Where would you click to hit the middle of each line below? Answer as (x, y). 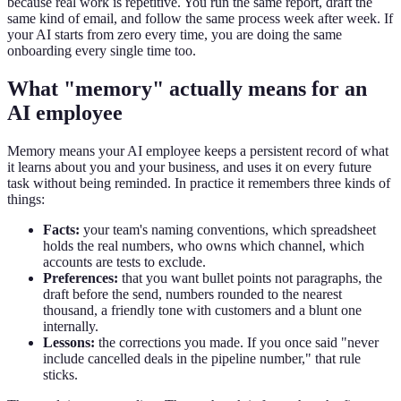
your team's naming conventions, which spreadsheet (228, 230)
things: (26, 200)
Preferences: (81, 278)
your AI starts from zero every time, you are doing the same (175, 35)
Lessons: (69, 343)
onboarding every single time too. (102, 51)
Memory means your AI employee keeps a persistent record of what (198, 151)
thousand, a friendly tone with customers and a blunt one (202, 311)
